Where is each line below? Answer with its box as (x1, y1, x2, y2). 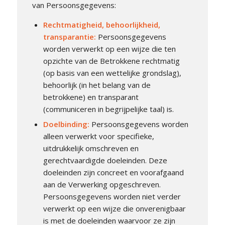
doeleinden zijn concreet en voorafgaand (43, 167, 184, 178)
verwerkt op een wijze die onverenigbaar (43, 203, 186, 214)
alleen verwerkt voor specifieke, (43, 131, 154, 142)
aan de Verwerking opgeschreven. (43, 179, 161, 190)
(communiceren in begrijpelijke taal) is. (43, 104, 174, 115)
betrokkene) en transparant (43, 92, 139, 102)
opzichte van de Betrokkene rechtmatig (43, 56, 180, 66)
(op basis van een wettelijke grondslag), (43, 68, 181, 78)
